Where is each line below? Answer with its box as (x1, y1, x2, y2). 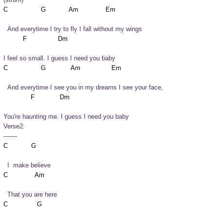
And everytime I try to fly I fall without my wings (7, 25, 143, 33)
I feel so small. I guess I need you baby (3, 54, 116, 62)
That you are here (7, 190, 57, 198)
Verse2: (3, 122, 25, 130)
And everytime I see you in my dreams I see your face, (7, 83, 163, 91)
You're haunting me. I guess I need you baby (3, 112, 129, 120)
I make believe (7, 161, 51, 169)
